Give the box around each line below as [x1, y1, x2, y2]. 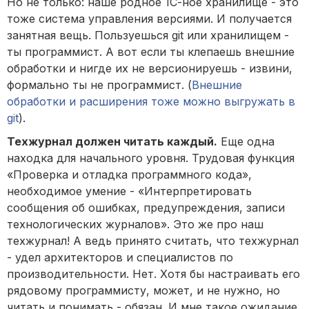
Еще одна [217, 134, 275, 149]
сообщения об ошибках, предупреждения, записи [7, 201, 285, 215]
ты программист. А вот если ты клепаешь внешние [7, 45, 295, 59]
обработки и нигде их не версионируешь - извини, [7, 61, 292, 76]
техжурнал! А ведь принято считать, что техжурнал [7, 234, 299, 248]
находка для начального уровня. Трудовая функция [7, 151, 295, 166]
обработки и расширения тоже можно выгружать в [7, 94, 295, 109]
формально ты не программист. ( [7, 78, 192, 92]
